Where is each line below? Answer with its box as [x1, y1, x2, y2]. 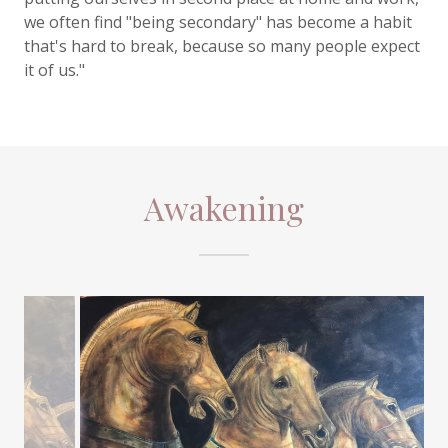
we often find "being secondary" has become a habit [24, 11, 412, 33]
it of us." [24, 59, 85, 81]
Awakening [144, 186, 304, 229]
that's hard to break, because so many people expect [24, 35, 420, 57]
